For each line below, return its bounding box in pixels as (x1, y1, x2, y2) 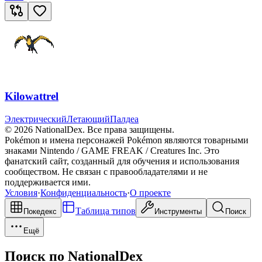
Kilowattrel (5, 90, 58, 103)
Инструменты (154, 207, 202, 216)
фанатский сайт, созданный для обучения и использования (5, 156, 239, 167)
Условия (5, 188, 37, 198)
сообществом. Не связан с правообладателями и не (5, 167, 208, 177)
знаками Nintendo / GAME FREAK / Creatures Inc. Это (5, 146, 219, 156)
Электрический (5, 114, 67, 125)
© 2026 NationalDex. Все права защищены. (5, 125, 174, 135)
